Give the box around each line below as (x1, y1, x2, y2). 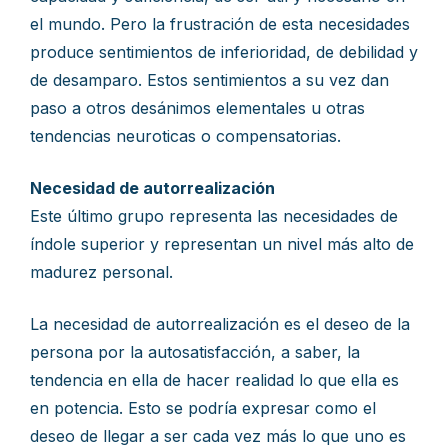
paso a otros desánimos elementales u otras (30, 98, 365, 118)
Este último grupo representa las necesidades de (30, 206, 398, 226)
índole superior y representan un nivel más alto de (30, 234, 414, 254)
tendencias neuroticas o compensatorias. (30, 126, 341, 146)
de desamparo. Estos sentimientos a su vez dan (30, 70, 389, 90)
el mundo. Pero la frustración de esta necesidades (30, 14, 410, 34)
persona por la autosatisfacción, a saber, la (30, 342, 360, 362)
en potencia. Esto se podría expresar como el (30, 398, 376, 418)
